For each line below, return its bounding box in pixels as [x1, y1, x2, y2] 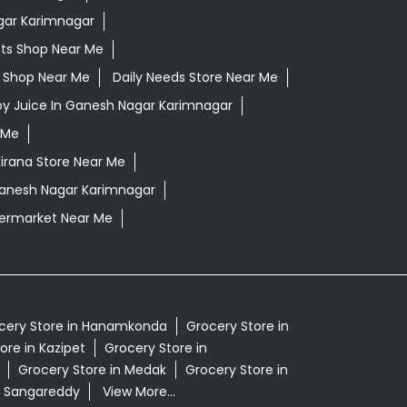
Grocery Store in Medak [17, 361, 166, 380]
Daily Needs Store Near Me [112, 68, 278, 87]
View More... [102, 382, 175, 402]
